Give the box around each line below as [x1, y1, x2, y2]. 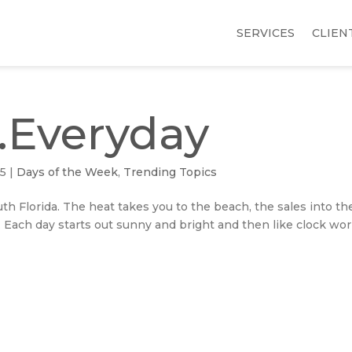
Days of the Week [16, 165, 119, 179]
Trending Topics [123, 165, 218, 179]
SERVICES [236, 26, 295, 40]
